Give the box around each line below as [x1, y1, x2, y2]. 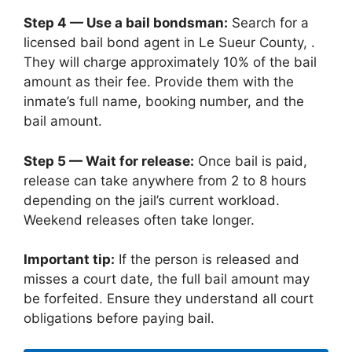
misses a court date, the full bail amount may [24, 271, 310, 287]
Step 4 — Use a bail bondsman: [24, 15, 228, 31]
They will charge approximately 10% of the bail [24, 54, 317, 70]
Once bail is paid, [194, 152, 307, 169]
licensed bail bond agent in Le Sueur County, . [24, 35, 315, 50]
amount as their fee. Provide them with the [24, 74, 294, 90]
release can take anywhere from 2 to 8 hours [24, 172, 306, 189]
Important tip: [24, 251, 115, 267]
